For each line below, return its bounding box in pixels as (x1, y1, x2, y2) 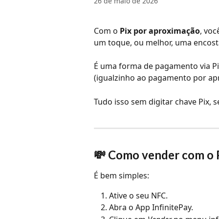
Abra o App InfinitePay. (109, 202, 193, 213)
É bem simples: (94, 170, 149, 181)
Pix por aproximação (120, 25, 200, 36)
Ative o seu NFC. (109, 190, 168, 201)
